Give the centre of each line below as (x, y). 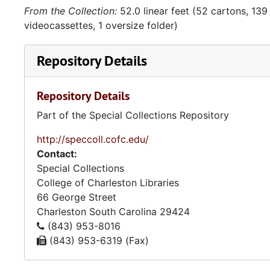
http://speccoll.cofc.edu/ (93, 139)
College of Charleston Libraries (108, 183)
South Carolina (123, 212)
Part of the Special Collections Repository (133, 115)
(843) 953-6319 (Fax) (98, 240)
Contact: (57, 154)
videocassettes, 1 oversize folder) (101, 25)
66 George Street (77, 197)
